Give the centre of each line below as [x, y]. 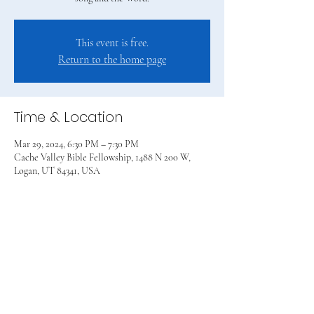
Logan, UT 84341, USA [57, 171]
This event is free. [112, 43]
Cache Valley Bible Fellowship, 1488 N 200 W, [102, 157]
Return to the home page [112, 60]
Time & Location [68, 117]
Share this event [69, 248]
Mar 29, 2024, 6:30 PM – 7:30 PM [76, 144]
